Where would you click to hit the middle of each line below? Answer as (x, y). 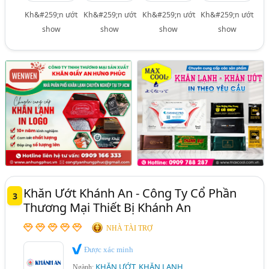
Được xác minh (108, 249)
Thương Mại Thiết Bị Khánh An (107, 207)
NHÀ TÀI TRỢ (130, 228)
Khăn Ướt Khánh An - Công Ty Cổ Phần (130, 193)
